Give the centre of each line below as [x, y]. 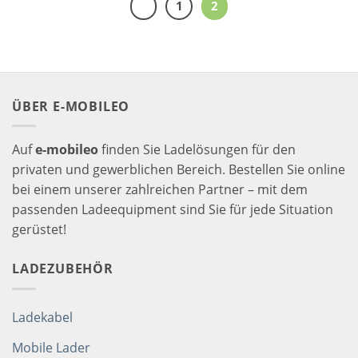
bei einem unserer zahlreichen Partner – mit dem [160, 190]
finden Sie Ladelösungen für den [197, 150]
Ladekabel [42, 317]
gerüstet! [39, 230]
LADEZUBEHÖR [63, 269]
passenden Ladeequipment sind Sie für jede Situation [173, 210]
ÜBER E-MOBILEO [71, 106]
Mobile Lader [51, 347]
